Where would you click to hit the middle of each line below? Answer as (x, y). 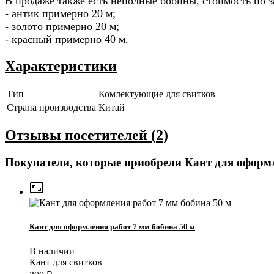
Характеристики (61, 66)
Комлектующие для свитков (157, 94)
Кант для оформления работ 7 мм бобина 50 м (112, 227)
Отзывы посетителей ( (80, 135)
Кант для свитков (66, 262)
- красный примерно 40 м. (67, 39)
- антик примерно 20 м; (60, 13)
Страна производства (51, 107)
